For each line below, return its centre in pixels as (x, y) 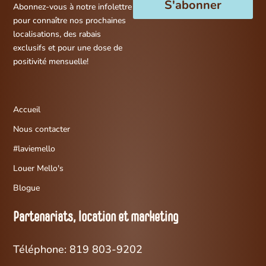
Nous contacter (42, 129)
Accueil (27, 109)
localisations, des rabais (57, 34)
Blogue (27, 188)
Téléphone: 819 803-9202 (80, 249)
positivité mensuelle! (51, 61)
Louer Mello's (39, 168)
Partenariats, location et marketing (96, 218)
